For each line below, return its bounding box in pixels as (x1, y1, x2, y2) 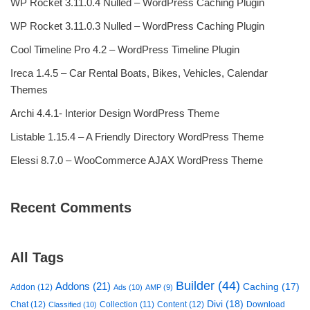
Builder (176, 278, 215, 293)
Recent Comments (10, 200, 131, 215)
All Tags (10, 250, 64, 265)
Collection (100, 300, 138, 309)
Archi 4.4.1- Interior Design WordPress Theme (10, 107, 219, 119)
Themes (10, 84, 48, 95)
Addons (55, 281, 90, 292)
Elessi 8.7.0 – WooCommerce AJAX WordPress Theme (10, 154, 263, 166)
